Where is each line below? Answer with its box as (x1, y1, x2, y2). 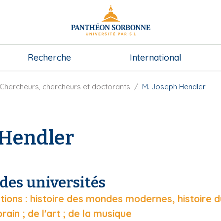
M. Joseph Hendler (142, 82, 206, 91)
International (130, 52, 182, 63)
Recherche (28, 52, 71, 63)
